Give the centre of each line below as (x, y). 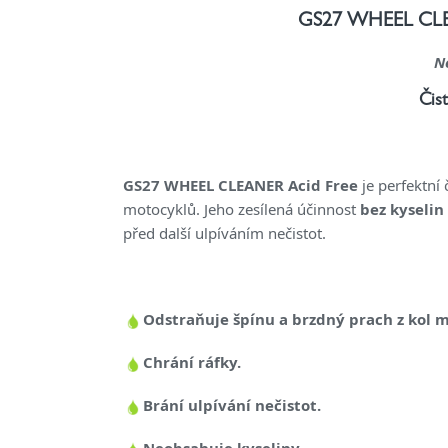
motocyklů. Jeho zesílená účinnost (241, 208)
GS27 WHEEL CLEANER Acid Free (242, 184)
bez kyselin (402, 208)
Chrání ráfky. (192, 361)
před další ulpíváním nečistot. (224, 232)
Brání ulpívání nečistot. (232, 404)
